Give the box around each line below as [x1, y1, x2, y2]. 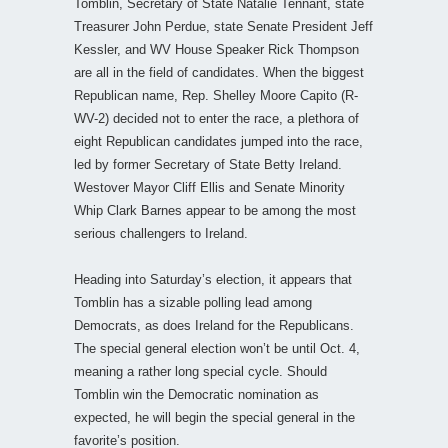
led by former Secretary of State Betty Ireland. [74, 156, 342, 172]
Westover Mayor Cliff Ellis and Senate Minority [74, 179, 345, 195]
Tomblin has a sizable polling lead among [74, 294, 312, 310]
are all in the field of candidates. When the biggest [74, 64, 364, 80]
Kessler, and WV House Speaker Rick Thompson [74, 41, 359, 57]
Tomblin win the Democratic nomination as [74, 386, 319, 402]
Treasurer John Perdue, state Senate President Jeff [74, 18, 373, 34]
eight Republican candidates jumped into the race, [74, 133, 363, 149]
